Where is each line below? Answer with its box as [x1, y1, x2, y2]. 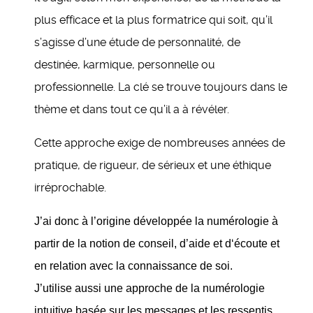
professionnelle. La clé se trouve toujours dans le [34, 80, 287, 94]
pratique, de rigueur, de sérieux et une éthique [34, 159, 271, 172]
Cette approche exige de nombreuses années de [34, 136, 285, 150]
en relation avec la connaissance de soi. [34, 260, 233, 272]
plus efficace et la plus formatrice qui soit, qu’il [34, 13, 272, 27]
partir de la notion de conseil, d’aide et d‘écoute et [34, 238, 279, 249]
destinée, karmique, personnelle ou [34, 58, 215, 71]
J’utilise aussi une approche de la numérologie [34, 282, 265, 294]
